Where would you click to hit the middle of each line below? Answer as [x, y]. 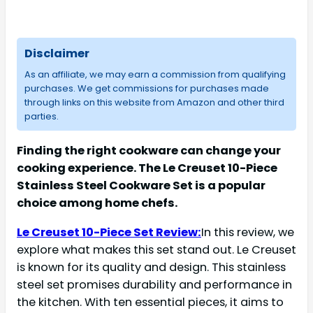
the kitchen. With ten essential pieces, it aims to [150, 302]
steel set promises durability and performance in [154, 284]
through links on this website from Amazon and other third [154, 102]
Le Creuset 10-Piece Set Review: [109, 232]
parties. [41, 116]
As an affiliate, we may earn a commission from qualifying [155, 74]
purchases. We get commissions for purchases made [146, 88]
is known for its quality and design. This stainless [151, 267]
